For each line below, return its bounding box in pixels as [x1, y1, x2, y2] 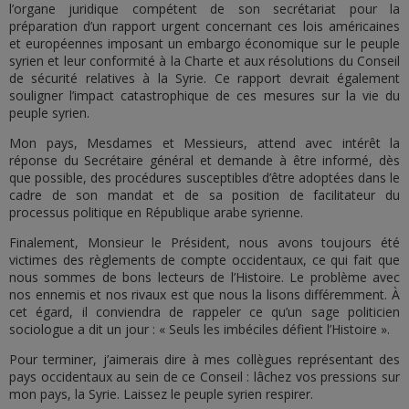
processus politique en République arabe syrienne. [9, 204, 314, 221]
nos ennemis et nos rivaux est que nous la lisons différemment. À [9, 286, 400, 303]
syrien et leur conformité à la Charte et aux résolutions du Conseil [9, 52, 400, 69]
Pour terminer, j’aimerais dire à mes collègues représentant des [9, 351, 400, 368]
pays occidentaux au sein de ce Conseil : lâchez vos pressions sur [9, 368, 400, 385]
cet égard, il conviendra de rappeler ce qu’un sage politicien [9, 303, 400, 320]
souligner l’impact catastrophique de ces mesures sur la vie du [9, 87, 400, 104]
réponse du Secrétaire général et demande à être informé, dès [9, 152, 400, 169]
